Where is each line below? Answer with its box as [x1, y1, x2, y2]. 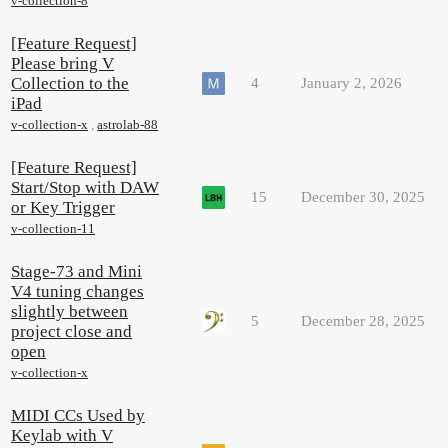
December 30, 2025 [301, 188, 425, 205]
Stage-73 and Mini [11, 261, 142, 281]
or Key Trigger [11, 197, 115, 217]
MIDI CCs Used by [11, 405, 145, 425]
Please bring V [11, 53, 114, 73]
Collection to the [11, 73, 129, 93]
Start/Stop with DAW [11, 177, 159, 197]
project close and [11, 321, 132, 341]
